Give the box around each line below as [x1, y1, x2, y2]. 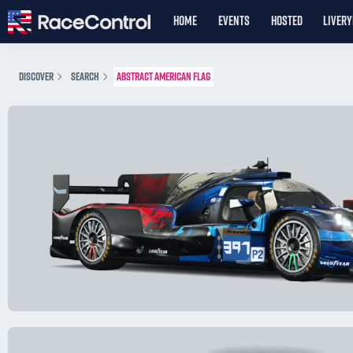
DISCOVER [19, 69, 54, 84]
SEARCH [71, 69, 99, 84]
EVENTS [217, 12, 250, 30]
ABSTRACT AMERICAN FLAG [117, 69, 210, 84]
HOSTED [270, 12, 303, 30]
